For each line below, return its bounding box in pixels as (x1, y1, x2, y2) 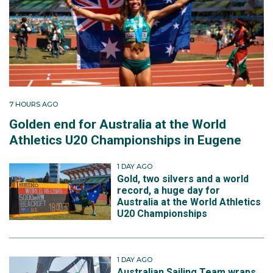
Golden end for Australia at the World (9, 116, 226, 132)
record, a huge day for (117, 185, 221, 197)
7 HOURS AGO (9, 99, 58, 108)
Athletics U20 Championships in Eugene (9, 132, 241, 147)
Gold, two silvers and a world (117, 173, 249, 185)
